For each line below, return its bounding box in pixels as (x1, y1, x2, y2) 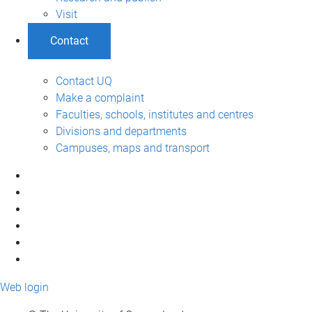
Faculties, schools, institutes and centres (56, 107, 253, 121)
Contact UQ (56, 74, 112, 88)
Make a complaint (56, 91, 144, 104)
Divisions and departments (56, 124, 187, 138)
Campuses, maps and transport (56, 141, 210, 155)
